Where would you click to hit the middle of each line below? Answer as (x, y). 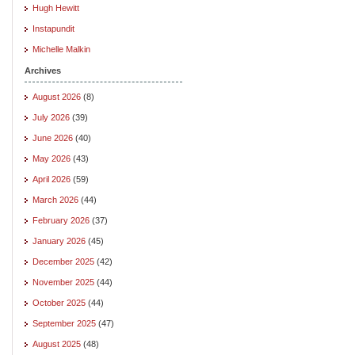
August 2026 (57, 96)
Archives (43, 70)
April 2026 (52, 179)
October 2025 (59, 302)
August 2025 (57, 344)
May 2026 (52, 158)
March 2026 (55, 199)
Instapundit (53, 28)
